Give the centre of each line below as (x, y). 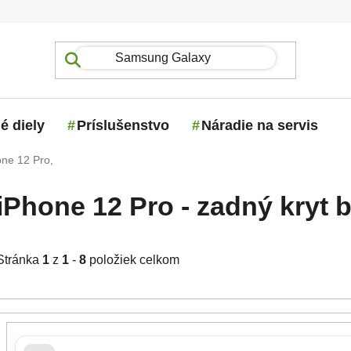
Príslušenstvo (123, 125)
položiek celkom (133, 260)
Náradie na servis (260, 125)
